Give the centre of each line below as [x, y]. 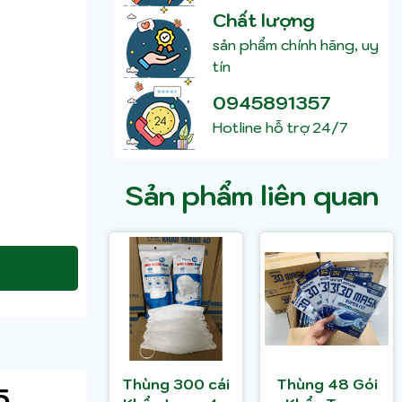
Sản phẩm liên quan [251, 196]
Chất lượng [264, 21]
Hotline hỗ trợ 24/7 [280, 128]
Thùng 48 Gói [327, 385]
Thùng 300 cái [148, 385]
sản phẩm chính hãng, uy [296, 45]
